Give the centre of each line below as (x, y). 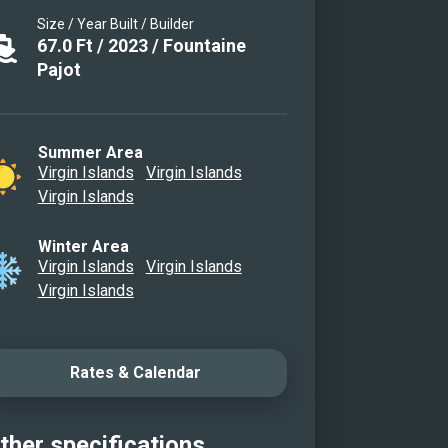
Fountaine (204, 45)
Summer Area (90, 152)
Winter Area (83, 246)
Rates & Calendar (135, 372)
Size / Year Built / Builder (115, 24)
